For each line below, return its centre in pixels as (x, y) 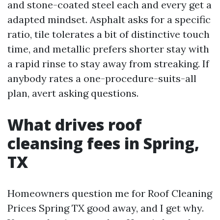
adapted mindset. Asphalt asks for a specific (109, 19)
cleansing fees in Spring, (103, 143)
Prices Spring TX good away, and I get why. (106, 208)
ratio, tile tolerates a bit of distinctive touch (109, 34)
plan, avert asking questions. (73, 93)
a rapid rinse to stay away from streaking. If (108, 64)
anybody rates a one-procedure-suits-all (102, 78)
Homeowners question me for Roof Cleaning (110, 193)
